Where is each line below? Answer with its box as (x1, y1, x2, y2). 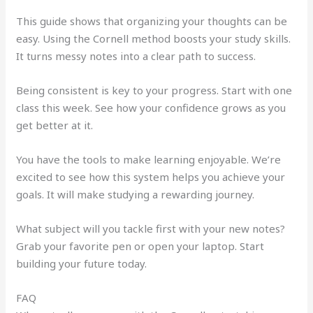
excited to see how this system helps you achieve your (16, 170, 286, 184)
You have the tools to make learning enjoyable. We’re (16, 152, 282, 167)
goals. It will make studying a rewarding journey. (16, 187, 255, 202)
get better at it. (16, 118, 94, 133)
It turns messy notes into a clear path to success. (16, 49, 256, 64)
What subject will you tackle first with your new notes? (16, 221, 286, 236)
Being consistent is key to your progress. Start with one (16, 83, 293, 98)
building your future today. (16, 256, 147, 271)
